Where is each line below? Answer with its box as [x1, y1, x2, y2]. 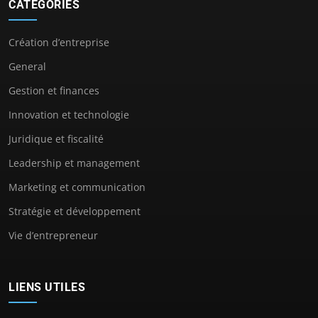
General [9, 60, 46, 74]
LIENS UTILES [9, 280, 85, 295]
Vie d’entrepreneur [9, 229, 98, 243]
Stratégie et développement [9, 204, 141, 219]
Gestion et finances [9, 84, 99, 98]
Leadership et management [9, 156, 140, 170]
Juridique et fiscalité [9, 132, 104, 146]
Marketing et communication [9, 180, 146, 194]
